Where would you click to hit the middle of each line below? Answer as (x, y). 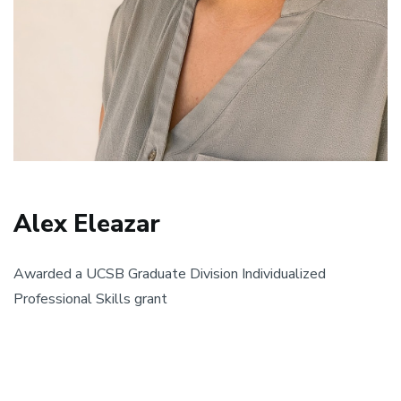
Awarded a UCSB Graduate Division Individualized (170, 273)
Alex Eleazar (87, 224)
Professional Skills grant (90, 299)
